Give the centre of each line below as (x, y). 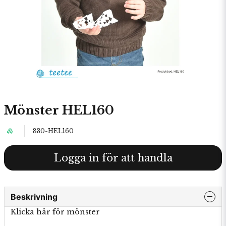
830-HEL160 (53, 131)
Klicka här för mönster (55, 212)
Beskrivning (34, 197)
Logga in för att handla (113, 158)
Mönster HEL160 (59, 110)
